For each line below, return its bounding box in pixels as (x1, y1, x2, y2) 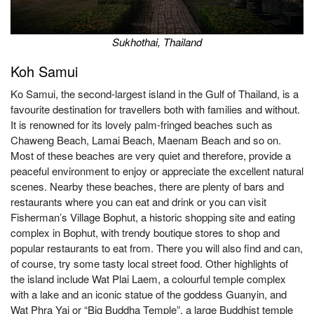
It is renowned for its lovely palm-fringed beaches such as (11, 117, 273, 132)
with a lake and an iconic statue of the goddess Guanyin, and (11, 287, 287, 301)
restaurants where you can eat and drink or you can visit (11, 194, 266, 209)
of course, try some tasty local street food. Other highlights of (11, 256, 288, 271)
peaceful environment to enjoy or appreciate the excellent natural (11, 163, 303, 178)
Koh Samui (11, 61, 78, 81)
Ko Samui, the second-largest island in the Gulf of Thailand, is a (11, 86, 299, 101)
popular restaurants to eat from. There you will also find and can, (11, 240, 303, 255)
